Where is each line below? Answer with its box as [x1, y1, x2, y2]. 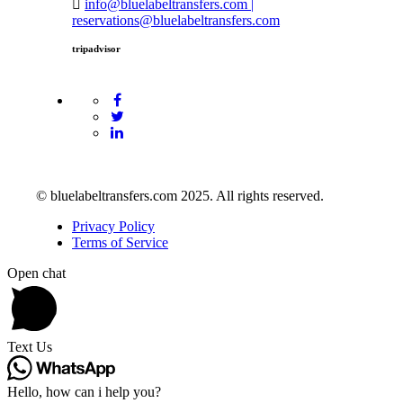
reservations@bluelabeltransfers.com [72, 12, 280, 28]
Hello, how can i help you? [7, 383, 161, 399]
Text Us [7, 338, 52, 354]
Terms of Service [72, 234, 168, 250]
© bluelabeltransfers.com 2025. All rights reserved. [36, 187, 324, 203]
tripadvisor [72, 42, 121, 54]
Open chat [7, 264, 66, 281]
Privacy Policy [72, 218, 155, 234]
